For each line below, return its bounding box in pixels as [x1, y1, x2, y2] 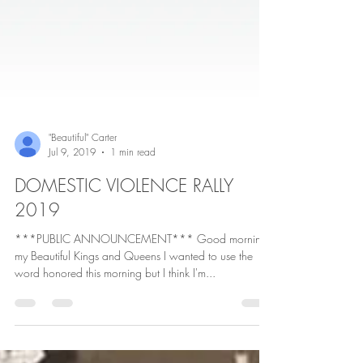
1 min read [110, 267, 156, 280]
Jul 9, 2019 [49, 267, 96, 280]
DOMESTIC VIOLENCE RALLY [15, 295, 233, 319]
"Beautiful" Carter [49, 252, 117, 266]
